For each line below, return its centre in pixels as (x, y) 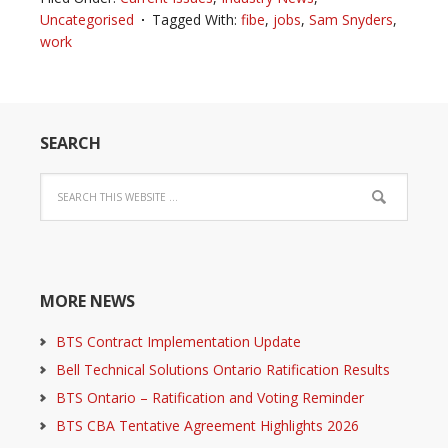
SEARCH (70, 143)
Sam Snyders (351, 19)
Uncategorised (87, 19)
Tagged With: (196, 19)
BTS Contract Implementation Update (178, 341)
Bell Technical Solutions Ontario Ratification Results (223, 369)
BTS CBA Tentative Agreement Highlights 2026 (207, 425)
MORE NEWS (87, 301)
